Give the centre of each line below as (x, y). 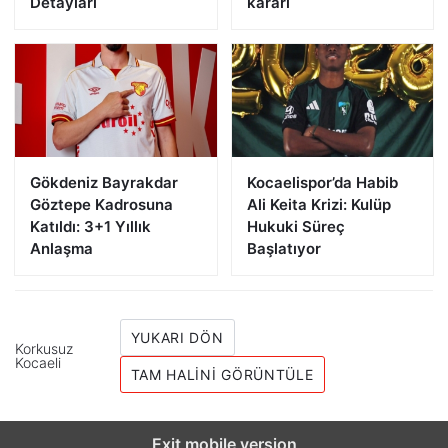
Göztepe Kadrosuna (101, 204)
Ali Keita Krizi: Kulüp (318, 204)
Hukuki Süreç (295, 226)
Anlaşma (61, 248)
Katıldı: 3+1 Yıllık (90, 226)
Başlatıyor (283, 248)
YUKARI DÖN (177, 337)
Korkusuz (44, 348)
